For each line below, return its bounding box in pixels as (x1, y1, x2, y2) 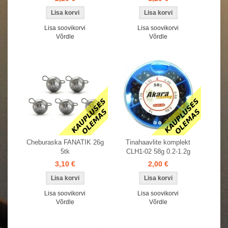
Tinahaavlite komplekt (126, 138, 190, 147)
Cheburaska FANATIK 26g (26, 138, 104, 147)
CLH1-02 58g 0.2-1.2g (126, 148, 190, 156)
